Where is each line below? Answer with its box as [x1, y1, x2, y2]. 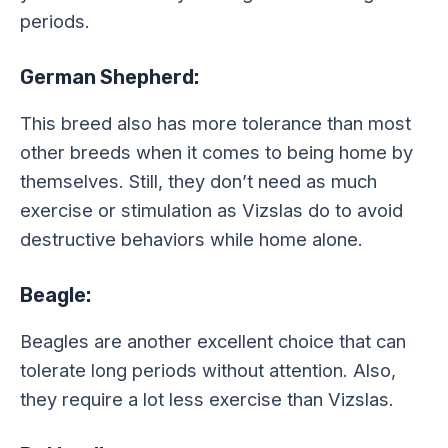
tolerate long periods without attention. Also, [20, 358, 396, 381]
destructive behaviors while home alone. [20, 227, 363, 250]
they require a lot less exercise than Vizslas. [20, 387, 394, 410]
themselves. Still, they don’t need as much [20, 169, 377, 192]
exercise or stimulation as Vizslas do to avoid [20, 198, 403, 221]
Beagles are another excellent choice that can [20, 329, 406, 352]
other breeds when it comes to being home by [20, 140, 413, 163]
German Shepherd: [20, 64, 199, 89]
